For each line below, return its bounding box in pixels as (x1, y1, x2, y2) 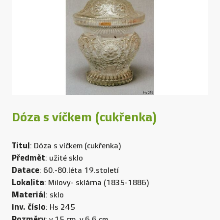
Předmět (12, 153, 45, 163)
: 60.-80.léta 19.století (39, 165, 119, 175)
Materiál (12, 190, 46, 199)
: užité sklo (45, 153, 83, 163)
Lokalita (12, 177, 44, 187)
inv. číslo (12, 202, 46, 212)
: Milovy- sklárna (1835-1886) (44, 178, 149, 188)
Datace (12, 165, 39, 175)
